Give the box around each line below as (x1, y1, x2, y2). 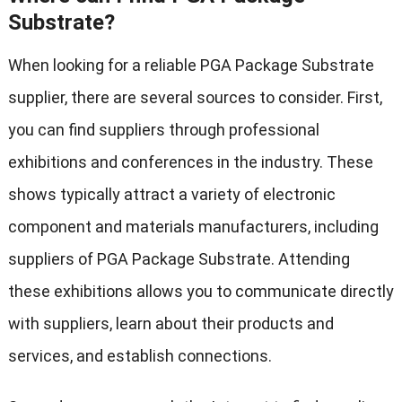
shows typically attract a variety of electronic (7, 185, 336, 205)
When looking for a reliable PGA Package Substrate (7, 56, 374, 75)
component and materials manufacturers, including (7, 217, 379, 237)
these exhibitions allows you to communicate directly (7, 282, 394, 301)
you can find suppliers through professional (7, 120, 319, 140)
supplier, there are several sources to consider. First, (7, 88, 382, 108)
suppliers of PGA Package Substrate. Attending (7, 249, 350, 269)
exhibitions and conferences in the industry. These (7, 153, 373, 172)
